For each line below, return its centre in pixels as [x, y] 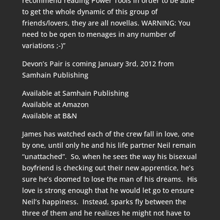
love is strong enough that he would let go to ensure [108, 190]
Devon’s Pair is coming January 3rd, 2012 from [98, 64]
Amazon [75, 104]
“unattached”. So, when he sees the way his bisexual [109, 156]
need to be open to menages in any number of [98, 34]
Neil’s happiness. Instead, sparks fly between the [104, 202]
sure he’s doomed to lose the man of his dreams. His [110, 179]
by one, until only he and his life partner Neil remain [109, 145]
